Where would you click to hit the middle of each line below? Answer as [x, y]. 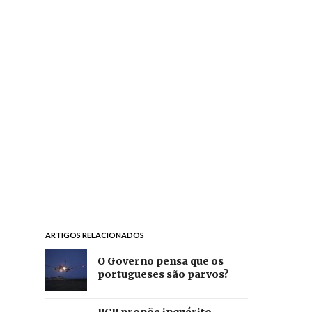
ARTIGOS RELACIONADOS [94, 235]
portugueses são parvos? [163, 274]
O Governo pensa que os [160, 261]
